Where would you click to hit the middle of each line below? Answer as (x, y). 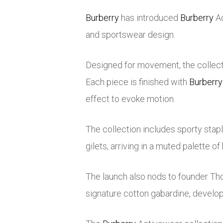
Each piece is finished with (137, 82)
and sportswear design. (130, 35)
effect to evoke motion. (130, 99)
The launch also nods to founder (148, 177)
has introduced (150, 18)
